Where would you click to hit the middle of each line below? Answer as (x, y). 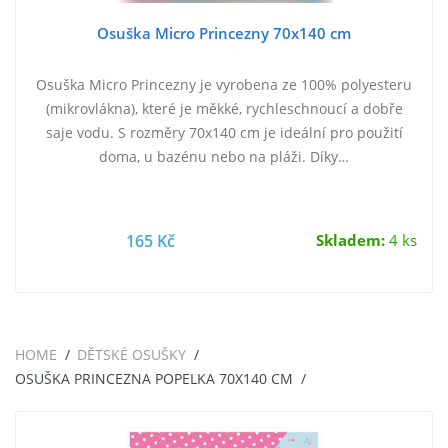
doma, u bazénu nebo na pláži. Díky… (224, 157)
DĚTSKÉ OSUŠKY (131, 355)
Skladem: (350, 241)
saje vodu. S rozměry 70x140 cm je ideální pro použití (224, 133)
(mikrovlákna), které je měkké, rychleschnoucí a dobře (224, 109)
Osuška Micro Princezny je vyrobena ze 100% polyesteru (224, 85)
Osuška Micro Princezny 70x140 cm (224, 33)
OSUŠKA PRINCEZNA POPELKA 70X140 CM (154, 379)
